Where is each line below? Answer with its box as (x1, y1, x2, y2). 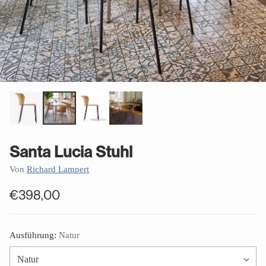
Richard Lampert (27, 164, 89, 174)
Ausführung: (9, 230, 59, 240)
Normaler (9, 195, 65, 211)
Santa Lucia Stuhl (9, 142, 132, 161)
